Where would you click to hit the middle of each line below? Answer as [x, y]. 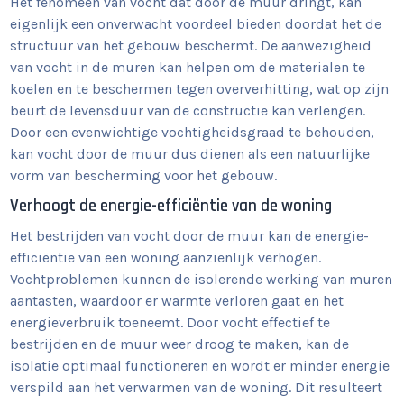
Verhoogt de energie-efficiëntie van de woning [171, 206]
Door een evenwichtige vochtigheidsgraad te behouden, [193, 132]
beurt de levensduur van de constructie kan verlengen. [188, 110]
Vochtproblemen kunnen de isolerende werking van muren [202, 279]
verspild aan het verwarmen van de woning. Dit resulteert [197, 387]
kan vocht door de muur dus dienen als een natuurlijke [190, 154]
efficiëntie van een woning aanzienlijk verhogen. [166, 257]
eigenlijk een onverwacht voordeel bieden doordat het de [196, 24]
